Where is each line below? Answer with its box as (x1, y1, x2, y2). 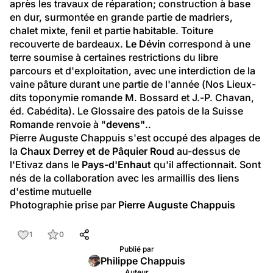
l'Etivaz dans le (10, 158, 82, 171)
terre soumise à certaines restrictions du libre (10, 51, 221, 64)
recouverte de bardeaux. (10, 38, 126, 51)
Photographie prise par (10, 199, 118, 211)
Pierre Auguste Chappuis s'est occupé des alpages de (10, 132, 263, 144)
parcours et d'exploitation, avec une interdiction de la (10, 65, 258, 77)
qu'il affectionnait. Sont (151, 158, 263, 171)
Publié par (119, 244, 154, 254)
